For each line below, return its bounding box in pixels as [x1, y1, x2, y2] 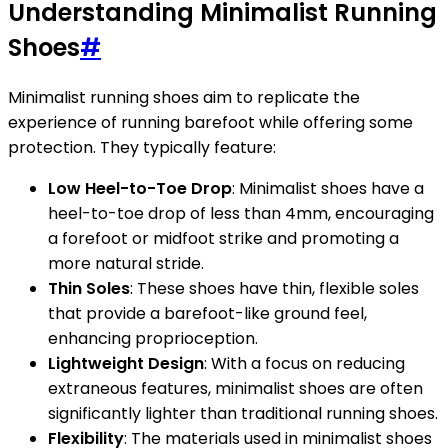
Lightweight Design [48, 351, 204, 375]
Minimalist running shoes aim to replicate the [8, 85, 360, 109]
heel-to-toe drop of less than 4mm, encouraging [48, 201, 434, 225]
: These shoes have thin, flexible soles [130, 276, 419, 300]
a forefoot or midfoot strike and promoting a [48, 226, 399, 250]
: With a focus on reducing [204, 351, 405, 375]
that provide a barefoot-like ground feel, [48, 301, 367, 325]
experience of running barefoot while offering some [8, 110, 413, 134]
